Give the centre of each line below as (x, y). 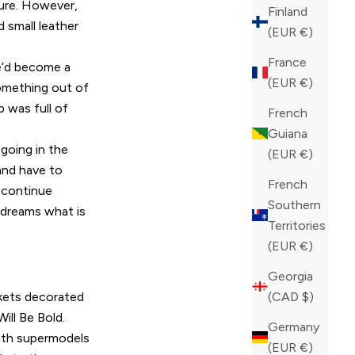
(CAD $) (308, 296)
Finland (288, 11)
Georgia (290, 276)
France (287, 62)
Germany (294, 326)
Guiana (288, 133)
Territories (297, 225)
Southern (294, 204)
